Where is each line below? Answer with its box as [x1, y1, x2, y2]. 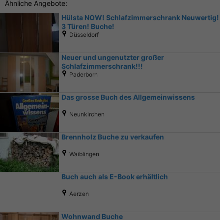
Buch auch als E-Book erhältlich [61, 172, 168, 181]
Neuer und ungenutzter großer [61, 53, 164, 62]
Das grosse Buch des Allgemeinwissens [61, 93, 195, 102]
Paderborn [66, 71, 98, 79]
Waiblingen [66, 150, 99, 158]
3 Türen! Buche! [61, 22, 114, 31]
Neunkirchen [66, 110, 105, 118]
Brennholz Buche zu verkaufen [61, 133, 164, 141]
